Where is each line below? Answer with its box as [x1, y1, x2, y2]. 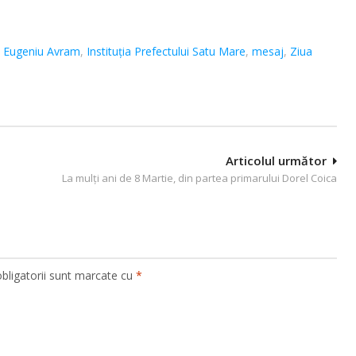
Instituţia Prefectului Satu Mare [87, 43, 246, 59]
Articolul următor [226, 152, 327, 168]
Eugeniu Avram [3, 43, 80, 59]
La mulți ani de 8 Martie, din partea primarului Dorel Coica [62, 170, 337, 185]
